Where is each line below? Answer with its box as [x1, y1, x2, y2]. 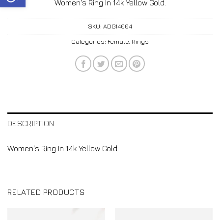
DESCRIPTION [7, 119, 55, 128]
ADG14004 [103, 23, 132, 30]
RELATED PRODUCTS [7, 188, 85, 197]
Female [108, 38, 129, 46]
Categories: [71, 38, 108, 46]
